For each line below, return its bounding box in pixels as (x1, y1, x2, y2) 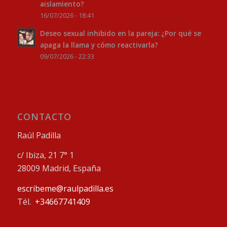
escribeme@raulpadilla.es (17, 183, 113, 195)
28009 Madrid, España (17, 163, 101, 174)
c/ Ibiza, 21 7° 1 (17, 149, 74, 161)
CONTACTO (17, 110, 71, 123)
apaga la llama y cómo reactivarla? (40, 40, 158, 50)
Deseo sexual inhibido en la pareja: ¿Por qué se (40, 28, 201, 39)
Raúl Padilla (17, 129, 61, 141)
